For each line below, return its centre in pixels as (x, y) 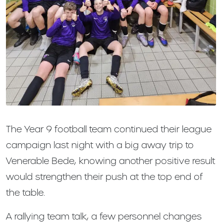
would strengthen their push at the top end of (104, 177)
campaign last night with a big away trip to (100, 145)
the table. (26, 193)
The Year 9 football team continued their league (109, 129)
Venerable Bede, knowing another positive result (111, 161)
